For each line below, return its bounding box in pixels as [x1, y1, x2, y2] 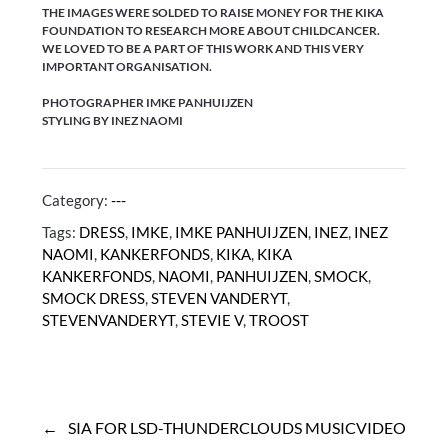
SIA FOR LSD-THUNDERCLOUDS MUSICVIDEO [68, 417, 406, 437]
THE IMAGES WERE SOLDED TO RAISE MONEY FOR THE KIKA [42, 4, 385, 20]
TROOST [249, 310, 310, 329]
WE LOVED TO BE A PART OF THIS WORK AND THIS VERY [42, 40, 365, 56]
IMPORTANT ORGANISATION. [42, 58, 213, 74]
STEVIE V [181, 310, 244, 329]
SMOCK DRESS [42, 288, 146, 307]
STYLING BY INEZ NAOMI [42, 112, 184, 128]
